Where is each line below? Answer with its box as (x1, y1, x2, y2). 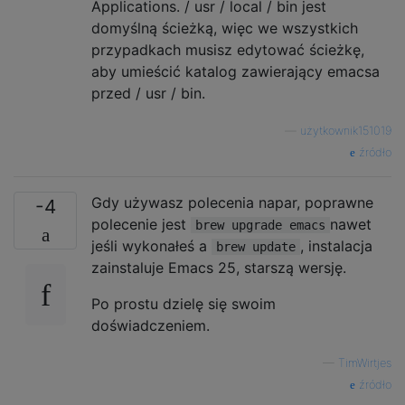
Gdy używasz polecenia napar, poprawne (91, 193, 373, 212)
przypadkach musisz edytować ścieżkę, (91, 40, 364, 59)
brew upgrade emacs (195, 217, 325, 232)
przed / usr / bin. (91, 83, 205, 102)
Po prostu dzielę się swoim (91, 294, 276, 313)
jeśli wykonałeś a (91, 236, 212, 255)
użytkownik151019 (300, 123, 391, 137)
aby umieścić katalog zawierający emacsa (91, 61, 380, 80)
